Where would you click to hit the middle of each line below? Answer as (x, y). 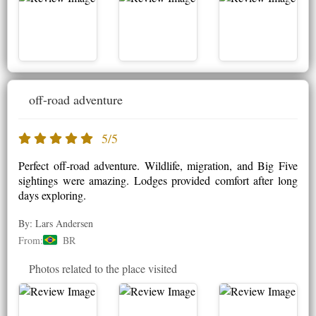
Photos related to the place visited (103, 268)
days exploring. (52, 195)
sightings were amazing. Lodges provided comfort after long (158, 180)
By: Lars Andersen (56, 223)
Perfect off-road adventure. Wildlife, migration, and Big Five (158, 165)
